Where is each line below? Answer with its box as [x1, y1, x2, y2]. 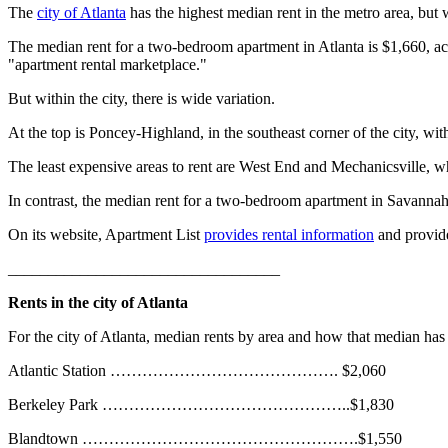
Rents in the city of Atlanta [8, 294, 188, 312]
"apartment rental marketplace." [8, 56, 207, 74]
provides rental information [204, 226, 374, 244]
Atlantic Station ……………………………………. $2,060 [8, 362, 386, 380]
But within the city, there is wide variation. [8, 90, 275, 108]
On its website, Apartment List [8, 226, 204, 244]
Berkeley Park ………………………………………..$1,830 [8, 396, 394, 414]
